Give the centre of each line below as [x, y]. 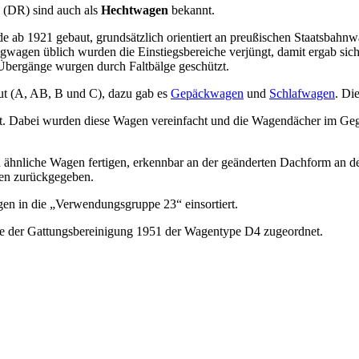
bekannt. [192, 10]
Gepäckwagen [207, 93]
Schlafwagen [302, 93]
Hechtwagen [135, 10]
